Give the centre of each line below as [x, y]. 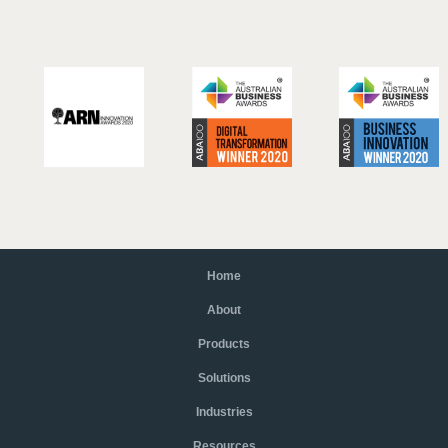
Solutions [224, 377]
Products [224, 343]
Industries [224, 411]
